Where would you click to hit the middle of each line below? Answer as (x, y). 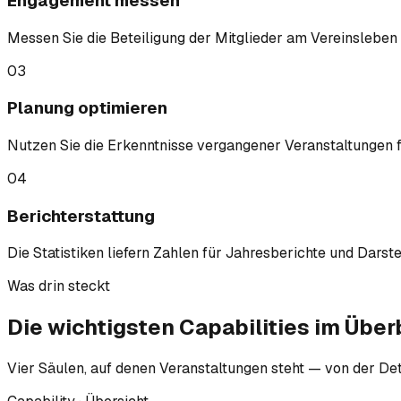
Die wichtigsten (93, 328)
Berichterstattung (81, 216)
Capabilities (244, 328)
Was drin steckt (59, 286)
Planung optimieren (87, 108)
